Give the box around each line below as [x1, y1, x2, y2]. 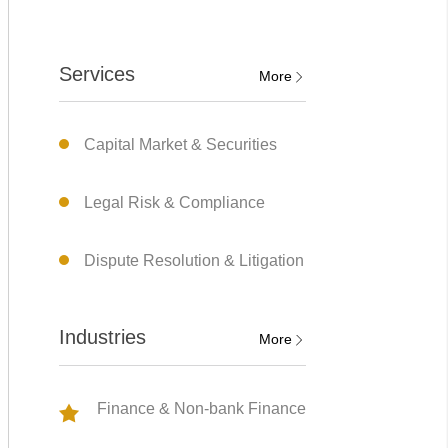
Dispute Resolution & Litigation [84, 252, 304, 270]
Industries [59, 326, 146, 349]
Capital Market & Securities [84, 136, 277, 154]
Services [59, 62, 135, 85]
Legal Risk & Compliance [84, 194, 265, 212]
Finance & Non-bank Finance [97, 399, 306, 417]
